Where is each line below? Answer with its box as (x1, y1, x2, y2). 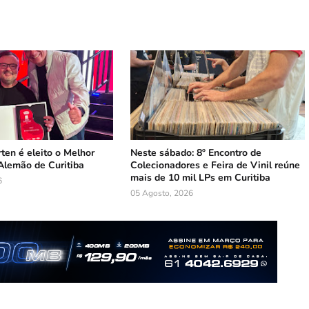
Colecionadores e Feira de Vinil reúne (130, 158, 301, 172)
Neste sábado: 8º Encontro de (130, 146, 262, 159)
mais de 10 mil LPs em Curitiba (130, 170, 271, 184)
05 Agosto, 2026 (130, 187, 194, 199)
